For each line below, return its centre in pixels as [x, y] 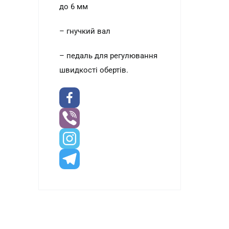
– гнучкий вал [85, 31]
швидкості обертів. [94, 70]
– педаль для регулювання [108, 56]
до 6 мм [73, 7]
